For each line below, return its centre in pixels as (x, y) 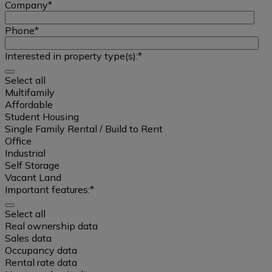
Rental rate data (41, 263)
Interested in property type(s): (71, 56)
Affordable (29, 105)
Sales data (28, 238)
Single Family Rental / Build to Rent (84, 129)
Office (18, 141)
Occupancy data (41, 250)
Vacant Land (33, 178)
